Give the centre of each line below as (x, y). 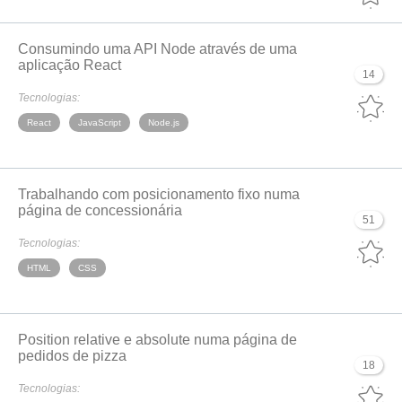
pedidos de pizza (72, 356)
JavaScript (100, 122)
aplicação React (70, 65)
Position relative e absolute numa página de (157, 340)
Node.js (164, 122)
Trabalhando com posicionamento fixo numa (159, 194)
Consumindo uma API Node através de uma (157, 49)
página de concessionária (100, 210)
